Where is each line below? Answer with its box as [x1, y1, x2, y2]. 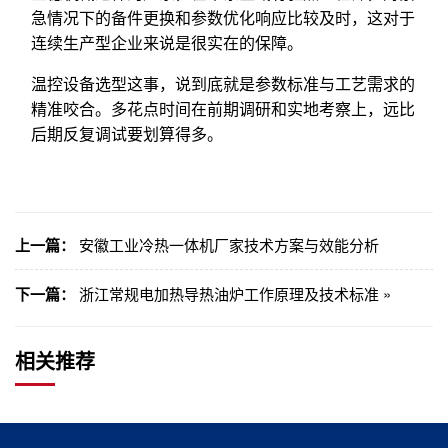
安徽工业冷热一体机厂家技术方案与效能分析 [79, 233, 379, 255]
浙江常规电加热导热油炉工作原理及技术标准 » [79, 282, 391, 304]
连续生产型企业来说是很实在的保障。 [31, 30, 303, 54]
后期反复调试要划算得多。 [31, 121, 223, 145]
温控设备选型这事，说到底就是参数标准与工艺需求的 [31, 71, 415, 95]
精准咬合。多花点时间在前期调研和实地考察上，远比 [31, 96, 415, 120]
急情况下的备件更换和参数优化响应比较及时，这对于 [31, 5, 415, 29]
